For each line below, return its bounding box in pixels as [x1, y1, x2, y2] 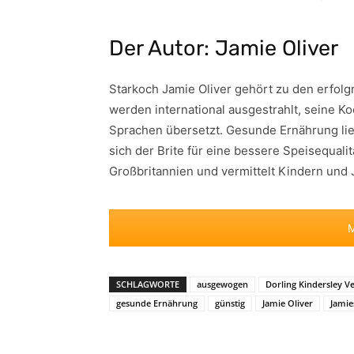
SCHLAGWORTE [116, 277, 179, 290]
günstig [215, 296, 245, 309]
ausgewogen [197, 277, 248, 290]
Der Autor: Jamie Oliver [109, 35, 338, 61]
